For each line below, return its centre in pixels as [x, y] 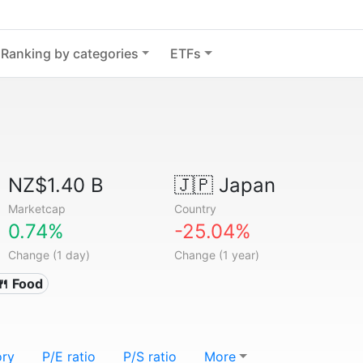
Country [195, 209]
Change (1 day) [49, 255]
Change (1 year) [216, 255]
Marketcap [37, 209]
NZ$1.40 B [56, 185]
